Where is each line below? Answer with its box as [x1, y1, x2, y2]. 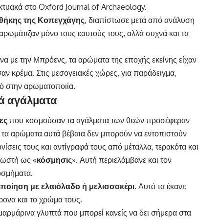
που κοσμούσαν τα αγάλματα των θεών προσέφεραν [7, 115, 190, 125]
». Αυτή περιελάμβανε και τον [72, 154, 172, 165]
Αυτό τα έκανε [136, 181, 186, 191]
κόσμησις [37, 154, 72, 165]
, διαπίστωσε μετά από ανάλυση [85, 15, 195, 25]
